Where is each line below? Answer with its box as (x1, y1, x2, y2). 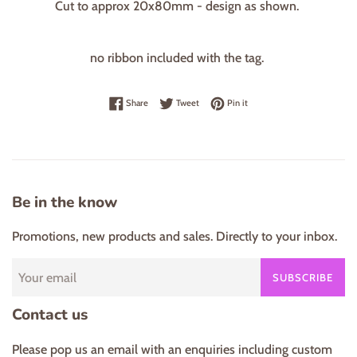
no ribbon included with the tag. (90, 49, 267, 65)
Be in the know (12, 191, 117, 213)
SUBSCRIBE (273, 271, 333, 284)
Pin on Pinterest (247, 96, 310, 108)
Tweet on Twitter (198, 96, 263, 108)
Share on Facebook (147, 96, 219, 108)
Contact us (12, 304, 88, 326)
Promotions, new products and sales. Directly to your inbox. (12, 229, 337, 245)
